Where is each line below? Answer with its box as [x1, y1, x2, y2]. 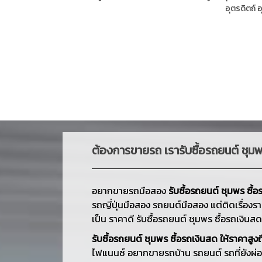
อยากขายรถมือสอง [92, 183, 168, 198]
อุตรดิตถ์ [225, 2, 256, 15]
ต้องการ [92, 141, 130, 159]
